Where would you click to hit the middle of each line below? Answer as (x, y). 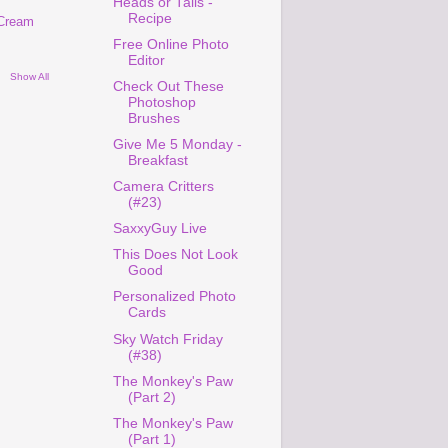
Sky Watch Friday (167, 339)
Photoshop (161, 102)
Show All (29, 77)
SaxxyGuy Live (159, 229)
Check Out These (168, 86)
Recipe (149, 18)
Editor (146, 60)
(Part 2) (151, 397)
